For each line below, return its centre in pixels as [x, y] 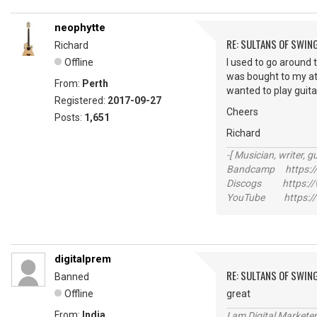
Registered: [81, 100]
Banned [72, 277]
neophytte [80, 28]
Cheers [242, 112]
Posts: [69, 117]
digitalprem [83, 259]
